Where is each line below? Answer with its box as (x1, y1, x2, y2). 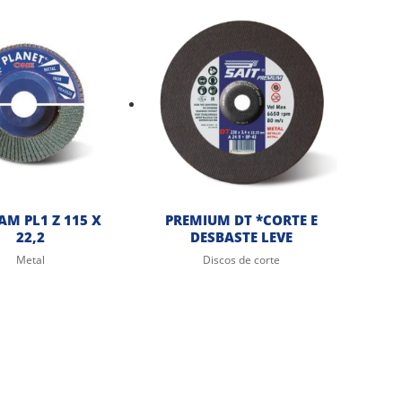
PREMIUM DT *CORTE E (164, 211, 318, 229)
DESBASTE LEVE (189, 228, 293, 246)
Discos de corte (202, 251, 280, 267)
